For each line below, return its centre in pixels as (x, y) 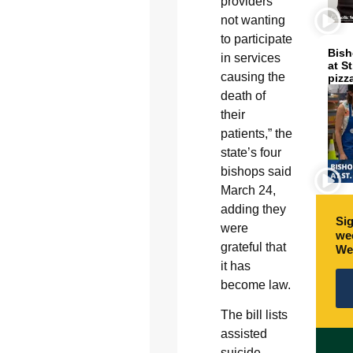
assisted (243, 334)
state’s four (251, 152)
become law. (255, 284)
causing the (253, 76)
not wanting (253, 20)
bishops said (256, 171)
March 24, (248, 190)
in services (250, 58)
